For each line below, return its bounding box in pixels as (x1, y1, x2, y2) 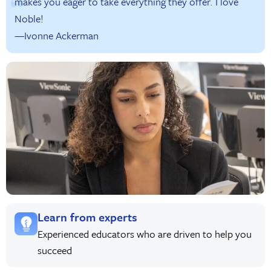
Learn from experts (38, 208, 138, 225)
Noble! (14, 11, 44, 27)
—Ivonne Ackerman (14, 28, 99, 44)
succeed (38, 243, 73, 258)
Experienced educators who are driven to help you (38, 226, 252, 242)
